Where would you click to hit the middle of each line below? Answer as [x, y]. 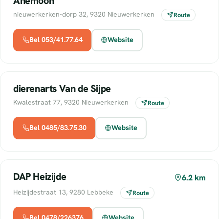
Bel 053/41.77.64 [56, 40]
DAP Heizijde [40, 176]
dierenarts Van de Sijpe [62, 88]
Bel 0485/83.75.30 [58, 128]
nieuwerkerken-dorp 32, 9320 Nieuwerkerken [85, 14]
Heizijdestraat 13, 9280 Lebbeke [64, 192]
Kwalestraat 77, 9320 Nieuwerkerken [72, 102]
